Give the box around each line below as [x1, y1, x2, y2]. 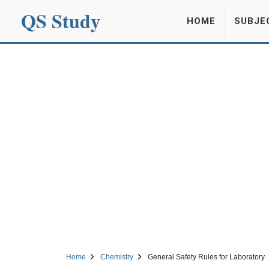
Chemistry [100, 253, 133, 261]
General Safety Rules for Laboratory [147, 253, 265, 261]
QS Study [21, 7, 100, 35]
